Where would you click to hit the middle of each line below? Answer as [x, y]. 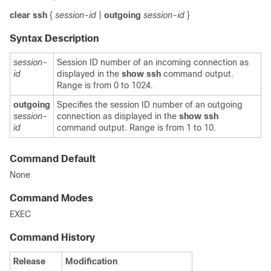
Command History [52, 237]
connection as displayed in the [118, 116]
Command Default [53, 159]
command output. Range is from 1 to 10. [136, 128]
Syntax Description [54, 38]
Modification [91, 261]
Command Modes [51, 198]
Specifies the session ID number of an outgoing [150, 105]
